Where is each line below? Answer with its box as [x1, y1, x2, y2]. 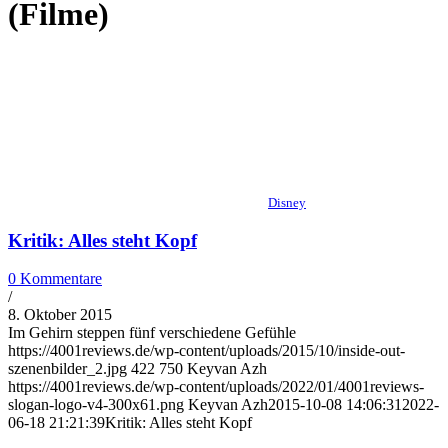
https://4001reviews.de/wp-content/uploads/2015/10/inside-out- [8, 342, 405, 360]
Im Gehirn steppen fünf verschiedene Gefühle [8, 324, 296, 342]
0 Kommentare [8, 270, 102, 288]
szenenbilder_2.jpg [8, 360, 127, 378]
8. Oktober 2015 [8, 306, 112, 324]
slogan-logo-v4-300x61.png [8, 396, 184, 414]
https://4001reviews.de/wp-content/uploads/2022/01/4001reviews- [8, 378, 424, 396]
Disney [268, 194, 306, 210]
